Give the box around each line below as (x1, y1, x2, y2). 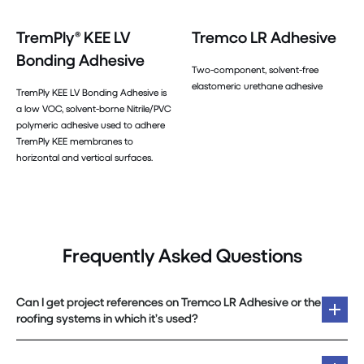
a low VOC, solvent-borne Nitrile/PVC (16, 102, 171, 115)
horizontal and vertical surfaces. (16, 150, 153, 163)
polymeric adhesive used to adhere (16, 118, 165, 131)
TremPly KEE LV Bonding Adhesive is (16, 85, 167, 98)
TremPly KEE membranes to (16, 134, 133, 147)
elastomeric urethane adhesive (192, 79, 323, 92)
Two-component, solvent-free (192, 63, 318, 76)
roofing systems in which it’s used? (16, 310, 198, 326)
